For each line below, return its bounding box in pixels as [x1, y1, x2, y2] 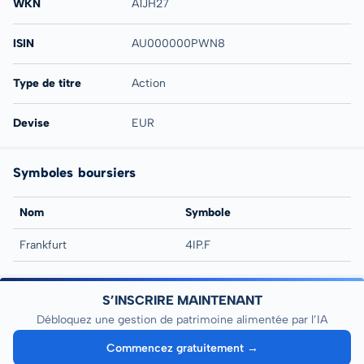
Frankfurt [19, 238, 67, 252]
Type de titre [13, 76, 81, 90]
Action [131, 76, 166, 90]
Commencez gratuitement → [106, 340, 259, 355]
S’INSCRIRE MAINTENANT [102, 292, 262, 308]
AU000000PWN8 [131, 37, 225, 50]
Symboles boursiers [13, 165, 136, 180]
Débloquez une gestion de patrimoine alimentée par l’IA [37, 313, 327, 327]
